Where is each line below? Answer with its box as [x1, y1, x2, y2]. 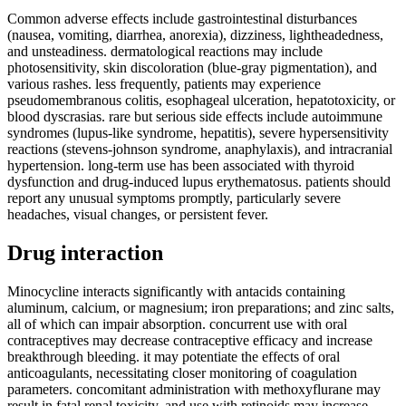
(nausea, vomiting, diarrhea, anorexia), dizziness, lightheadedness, [7, 27, 383, 43]
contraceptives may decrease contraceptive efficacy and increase [7, 333, 372, 349]
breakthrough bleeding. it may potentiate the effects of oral [7, 349, 340, 365]
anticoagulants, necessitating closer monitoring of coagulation [7, 365, 357, 382]
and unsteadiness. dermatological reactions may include [7, 43, 323, 60]
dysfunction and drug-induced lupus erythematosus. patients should [7, 174, 391, 190]
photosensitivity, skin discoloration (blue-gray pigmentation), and [7, 60, 377, 76]
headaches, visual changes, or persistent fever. [7, 207, 268, 223]
